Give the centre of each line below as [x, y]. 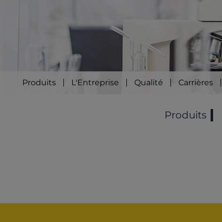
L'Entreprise [95, 82]
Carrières [196, 82]
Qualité [149, 82]
